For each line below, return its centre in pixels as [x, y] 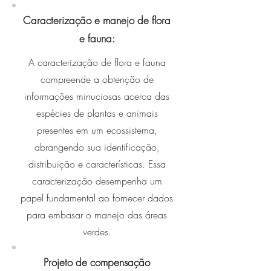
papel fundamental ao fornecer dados [97, 198]
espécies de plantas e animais [97, 113]
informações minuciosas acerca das [97, 96]
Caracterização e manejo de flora [97, 20]
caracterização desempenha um [97, 181]
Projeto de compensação [97, 262]
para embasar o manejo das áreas [97, 215]
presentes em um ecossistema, [97, 130]
